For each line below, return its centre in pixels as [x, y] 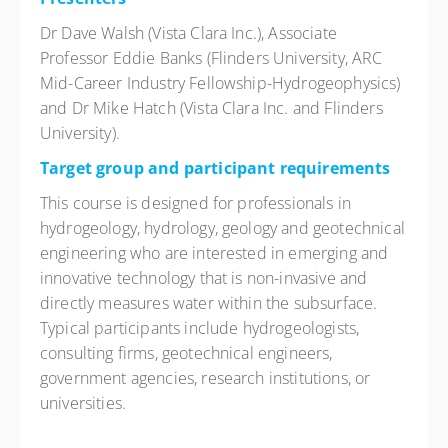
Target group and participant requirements [215, 168]
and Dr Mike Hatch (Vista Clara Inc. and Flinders [211, 108]
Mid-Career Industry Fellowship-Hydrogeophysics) [220, 83]
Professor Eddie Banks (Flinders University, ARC [211, 58]
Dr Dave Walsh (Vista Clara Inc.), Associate [188, 33]
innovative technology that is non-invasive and [204, 278]
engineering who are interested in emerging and [214, 253]
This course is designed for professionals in [196, 203]
